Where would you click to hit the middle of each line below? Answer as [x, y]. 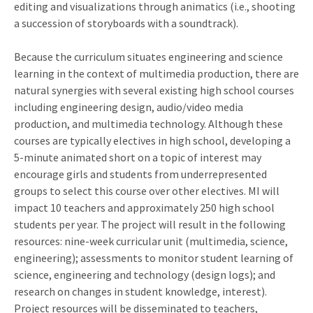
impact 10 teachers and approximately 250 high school [144, 207]
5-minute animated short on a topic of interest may [138, 157]
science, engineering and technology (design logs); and [145, 274]
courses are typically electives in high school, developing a [152, 140]
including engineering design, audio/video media [129, 107]
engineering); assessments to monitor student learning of [154, 257]
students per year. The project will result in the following [150, 224]
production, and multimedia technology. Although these [148, 123]
